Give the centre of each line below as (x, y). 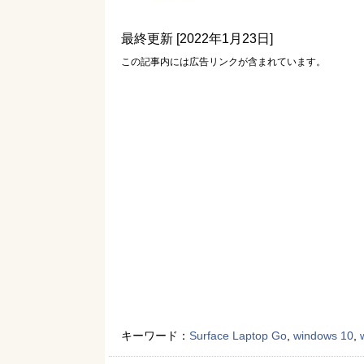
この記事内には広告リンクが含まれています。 (223, 62)
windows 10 (323, 336)
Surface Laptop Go (238, 336)
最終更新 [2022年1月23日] (197, 39)
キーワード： (155, 336)
